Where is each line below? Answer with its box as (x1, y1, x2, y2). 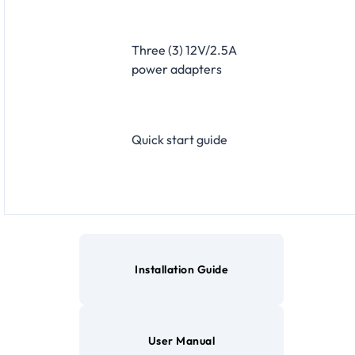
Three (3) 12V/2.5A (132, 41, 237, 58)
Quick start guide (132, 131, 227, 147)
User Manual (147, 333, 216, 348)
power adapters (132, 60, 222, 77)
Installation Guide (135, 261, 228, 277)
